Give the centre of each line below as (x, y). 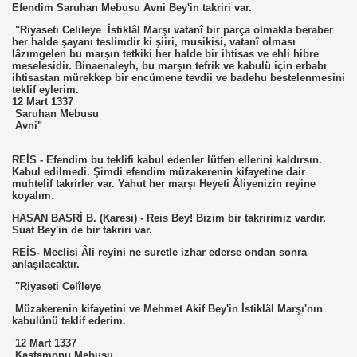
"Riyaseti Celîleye (57, 286)
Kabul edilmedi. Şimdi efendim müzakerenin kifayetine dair (159, 172)
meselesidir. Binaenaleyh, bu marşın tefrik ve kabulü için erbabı (169, 66)
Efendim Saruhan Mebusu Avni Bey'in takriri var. (132, 8)
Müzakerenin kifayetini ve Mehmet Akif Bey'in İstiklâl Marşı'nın (167, 309)
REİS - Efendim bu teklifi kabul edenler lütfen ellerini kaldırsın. (167, 160)
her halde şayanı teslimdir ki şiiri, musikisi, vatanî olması (154, 42)
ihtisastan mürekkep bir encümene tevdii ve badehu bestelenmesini (178, 78)
